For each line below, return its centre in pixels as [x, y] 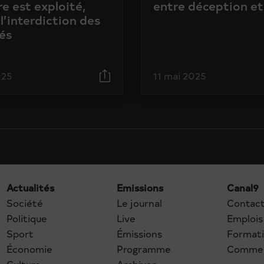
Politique [27, 218]
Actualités [30, 187]
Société [24, 202]
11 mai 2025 [180, 75]
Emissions [140, 187]
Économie [29, 248]
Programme [144, 248]
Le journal [139, 202]
